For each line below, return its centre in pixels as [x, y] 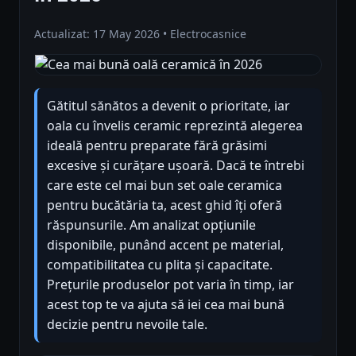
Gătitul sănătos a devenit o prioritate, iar [168, 105]
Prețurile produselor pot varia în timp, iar [170, 284]
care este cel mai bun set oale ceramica [164, 185]
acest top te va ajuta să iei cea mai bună [166, 304]
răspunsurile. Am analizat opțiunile [151, 224]
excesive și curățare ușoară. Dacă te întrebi [176, 165]
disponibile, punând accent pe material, [165, 244]
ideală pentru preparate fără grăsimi [157, 145]
